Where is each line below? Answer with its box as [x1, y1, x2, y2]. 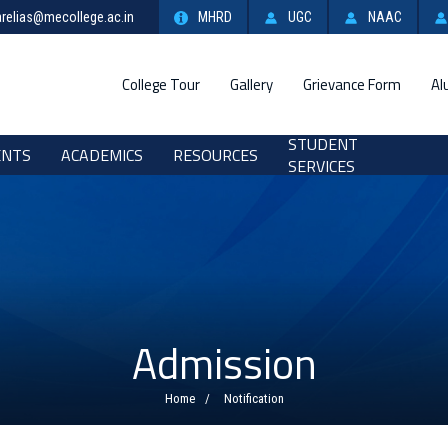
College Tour [122, 72, 200, 96]
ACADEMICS [60, 143, 143, 168]
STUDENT [287, 132, 358, 157]
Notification [223, 391, 284, 406]
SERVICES [287, 154, 355, 179]
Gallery [230, 72, 273, 96]
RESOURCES [172, 143, 258, 168]
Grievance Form [303, 72, 401, 96]
